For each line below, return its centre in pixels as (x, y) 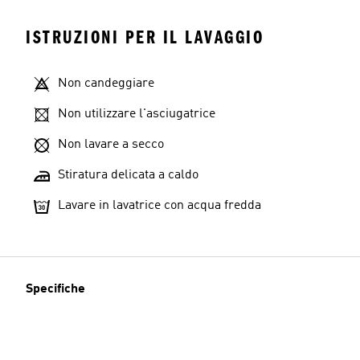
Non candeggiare (106, 84)
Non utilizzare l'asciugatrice (137, 114)
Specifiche (55, 289)
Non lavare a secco (111, 145)
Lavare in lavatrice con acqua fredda (160, 206)
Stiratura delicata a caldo (128, 175)
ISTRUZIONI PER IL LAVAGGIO (145, 37)
